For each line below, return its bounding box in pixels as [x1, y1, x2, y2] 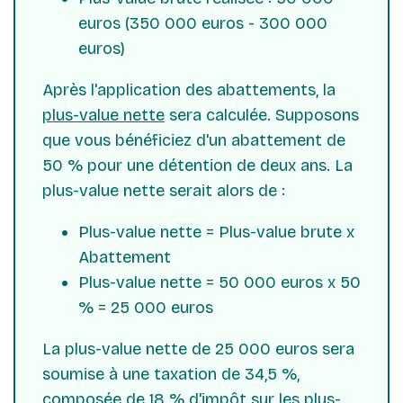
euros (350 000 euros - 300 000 [78, 13, 327, 33]
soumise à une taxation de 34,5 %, [42, 363, 300, 384]
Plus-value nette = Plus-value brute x [78, 221, 354, 242]
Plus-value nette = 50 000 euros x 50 [78, 272, 361, 292]
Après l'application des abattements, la [42, 79, 336, 100]
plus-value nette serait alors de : [42, 180, 285, 201]
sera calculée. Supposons [165, 104, 359, 125]
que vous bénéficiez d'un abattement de [42, 130, 345, 150]
